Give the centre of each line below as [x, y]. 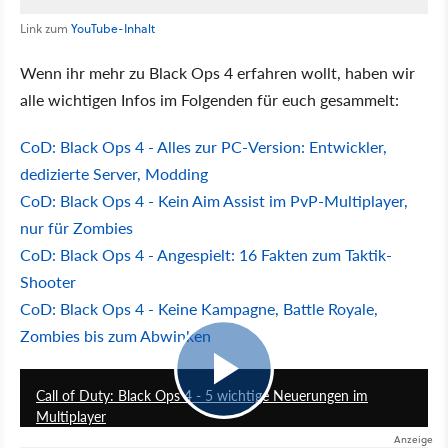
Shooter [48, 281]
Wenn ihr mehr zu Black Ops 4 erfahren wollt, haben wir [217, 72]
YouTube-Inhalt [113, 28]
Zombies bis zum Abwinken [115, 335]
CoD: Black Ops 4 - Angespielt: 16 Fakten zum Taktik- [206, 254]
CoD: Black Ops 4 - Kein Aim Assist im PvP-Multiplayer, [214, 200]
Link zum [45, 28]
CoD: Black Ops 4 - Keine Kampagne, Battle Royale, [199, 308]
